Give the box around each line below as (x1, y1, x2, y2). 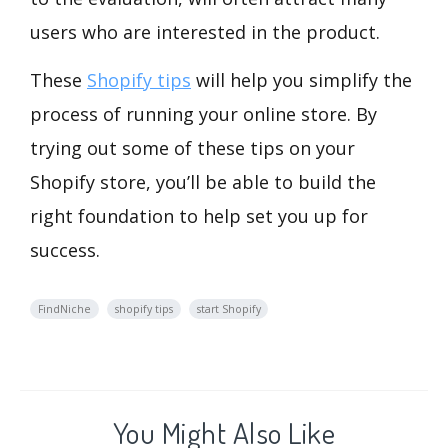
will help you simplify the (191, 68, 412, 93)
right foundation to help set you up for (30, 204, 368, 229)
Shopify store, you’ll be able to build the (30, 170, 376, 195)
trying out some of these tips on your (30, 136, 355, 161)
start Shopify (196, 302, 261, 317)
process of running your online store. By (30, 102, 377, 127)
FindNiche (37, 302, 91, 317)
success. (30, 238, 100, 263)
